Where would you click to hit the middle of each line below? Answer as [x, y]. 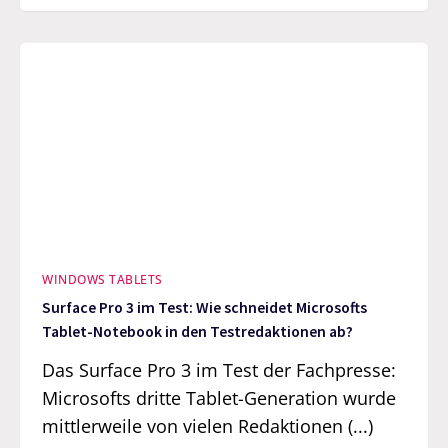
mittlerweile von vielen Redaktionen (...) [208, 425]
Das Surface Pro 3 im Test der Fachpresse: [219, 369]
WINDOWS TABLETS [102, 279]
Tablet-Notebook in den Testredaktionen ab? [198, 332]
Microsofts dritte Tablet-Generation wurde [219, 397]
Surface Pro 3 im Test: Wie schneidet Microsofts [205, 308]
